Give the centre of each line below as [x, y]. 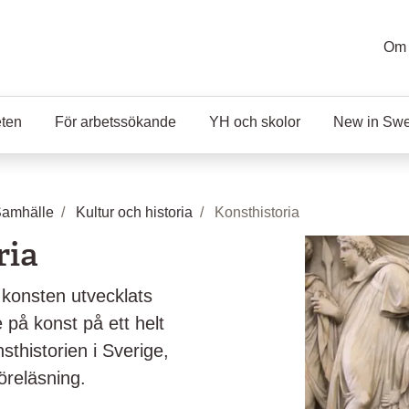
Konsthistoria [257, 212]
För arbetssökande [115, 122]
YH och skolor [255, 122]
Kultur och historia [134, 212]
